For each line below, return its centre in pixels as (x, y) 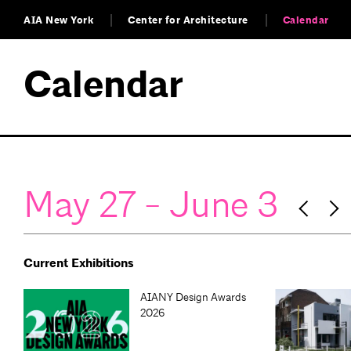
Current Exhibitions (79, 263)
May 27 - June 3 (151, 204)
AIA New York (58, 20)
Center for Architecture (188, 20)
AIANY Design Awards (193, 297)
